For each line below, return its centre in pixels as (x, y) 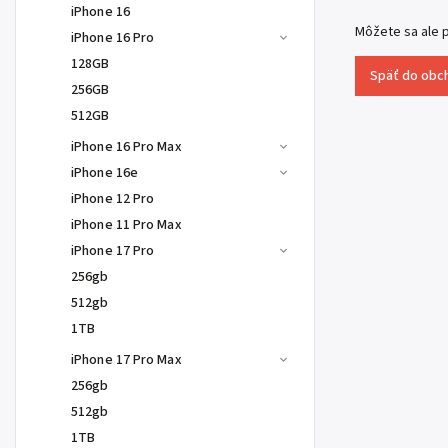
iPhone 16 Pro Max (126, 147)
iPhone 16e (104, 173)
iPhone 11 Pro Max (126, 225)
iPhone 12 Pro (113, 199)
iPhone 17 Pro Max (126, 360)
